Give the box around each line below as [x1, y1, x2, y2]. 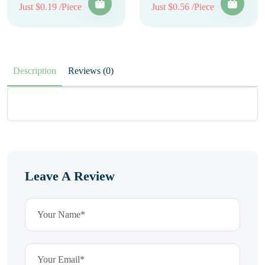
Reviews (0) [103, 66, 114, 76]
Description [13, 66, 56, 76]
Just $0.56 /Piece [151, 2, 214, 12]
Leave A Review [25, 169, 115, 183]
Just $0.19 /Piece [19, 2, 82, 12]
